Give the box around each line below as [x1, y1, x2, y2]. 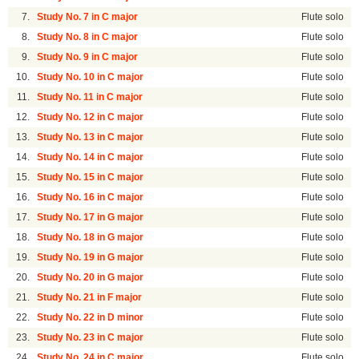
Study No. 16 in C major [37, 192, 144, 203]
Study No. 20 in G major [37, 272, 144, 283]
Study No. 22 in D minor [37, 313, 144, 323]
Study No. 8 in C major [37, 32, 139, 42]
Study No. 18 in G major [37, 232, 144, 243]
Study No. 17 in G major [37, 212, 144, 223]
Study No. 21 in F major [37, 292, 143, 303]
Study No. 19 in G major [37, 252, 144, 263]
